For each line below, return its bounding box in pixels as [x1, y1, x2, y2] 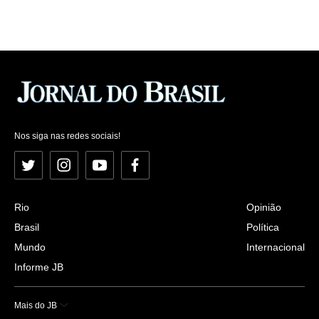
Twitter [27, 163, 60, 176]
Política [246, 221, 279, 233]
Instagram [63, 163, 108, 176]
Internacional [246, 241, 305, 253]
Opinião [246, 201, 281, 213]
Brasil [14, 221, 39, 233]
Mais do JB [14, 300, 57, 310]
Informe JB [14, 261, 63, 273]
